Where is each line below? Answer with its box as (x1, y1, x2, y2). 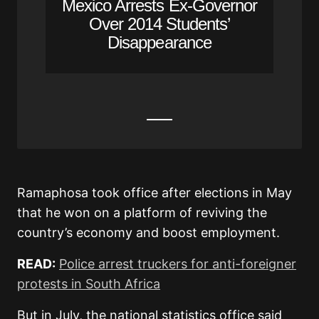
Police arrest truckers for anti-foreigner (59, 256, 296, 272)
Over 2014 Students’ (88, 14, 231, 34)
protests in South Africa (17, 276, 160, 292)
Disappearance (108, 33, 211, 53)
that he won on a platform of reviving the (17, 205, 267, 221)
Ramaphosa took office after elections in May (17, 185, 292, 201)
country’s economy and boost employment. (17, 225, 280, 241)
